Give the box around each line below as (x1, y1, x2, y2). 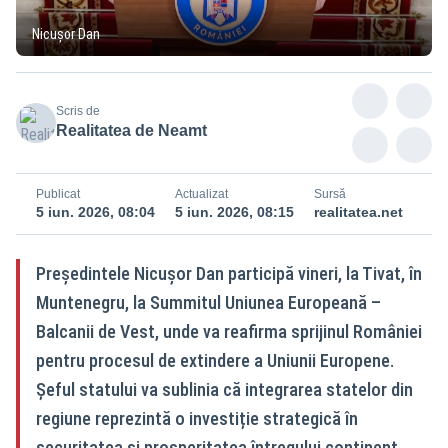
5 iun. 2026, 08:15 (175, 203, 294, 220)
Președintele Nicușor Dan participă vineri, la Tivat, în (36, 262, 422, 284)
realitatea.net (314, 203, 403, 220)
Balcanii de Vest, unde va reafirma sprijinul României (36, 320, 422, 342)
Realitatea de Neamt (56, 121, 207, 139)
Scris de (56, 103, 100, 118)
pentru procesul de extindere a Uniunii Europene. (36, 349, 394, 371)
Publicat (36, 186, 80, 201)
